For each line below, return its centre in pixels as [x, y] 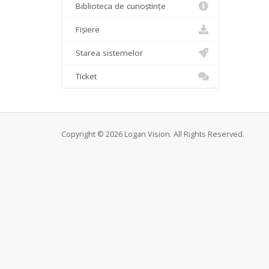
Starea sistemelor [107, 53]
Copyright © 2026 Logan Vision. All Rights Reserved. [153, 134]
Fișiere [85, 29]
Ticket [84, 76]
